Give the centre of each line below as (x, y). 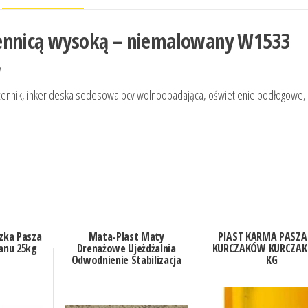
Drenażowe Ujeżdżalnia (126, 249)
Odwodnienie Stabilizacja (126, 260)
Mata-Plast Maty (126, 237)
